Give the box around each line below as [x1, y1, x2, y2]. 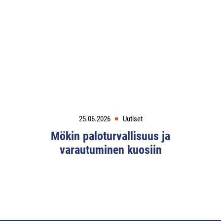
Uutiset [122, 114, 143, 124]
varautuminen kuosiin [59, 143, 162, 157]
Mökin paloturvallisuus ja [51, 129, 170, 144]
